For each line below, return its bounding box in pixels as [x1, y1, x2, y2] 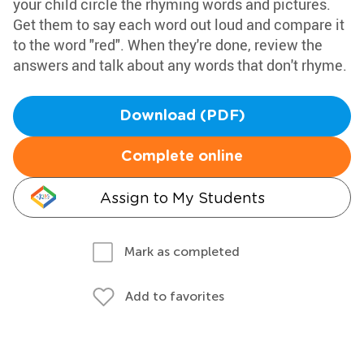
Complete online [121, 149, 243, 164]
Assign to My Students [99, 189, 265, 206]
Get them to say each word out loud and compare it [13, 15, 344, 34]
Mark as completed [124, 244, 240, 259]
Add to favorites [125, 288, 224, 304]
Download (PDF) [119, 109, 245, 123]
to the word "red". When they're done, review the [13, 35, 323, 54]
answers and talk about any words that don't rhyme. [13, 55, 347, 75]
